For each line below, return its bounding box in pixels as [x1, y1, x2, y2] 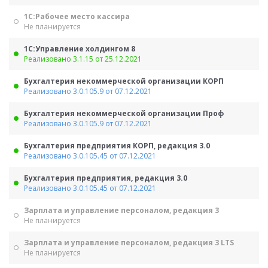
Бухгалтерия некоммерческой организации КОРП [24, 76, 224, 86]
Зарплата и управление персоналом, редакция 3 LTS [24, 237, 234, 248]
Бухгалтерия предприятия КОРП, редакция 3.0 [24, 141, 210, 151]
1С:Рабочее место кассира [24, 11, 130, 22]
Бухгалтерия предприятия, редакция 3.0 [24, 173, 187, 183]
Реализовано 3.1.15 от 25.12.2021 [24, 54, 142, 64]
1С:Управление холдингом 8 [24, 44, 135, 54]
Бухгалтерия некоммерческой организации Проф [24, 108, 224, 118]
